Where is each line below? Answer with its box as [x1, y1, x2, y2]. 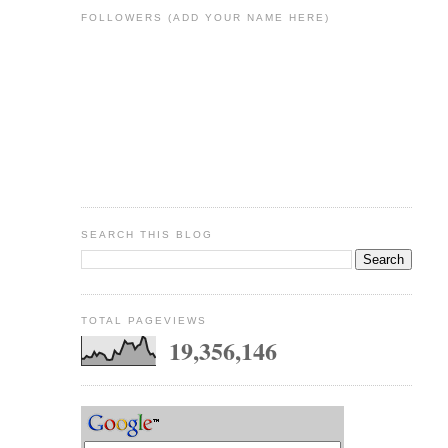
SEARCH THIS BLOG [80, 228, 213, 240]
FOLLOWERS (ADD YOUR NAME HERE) [80, 12, 331, 24]
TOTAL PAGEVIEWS [80, 315, 207, 327]
